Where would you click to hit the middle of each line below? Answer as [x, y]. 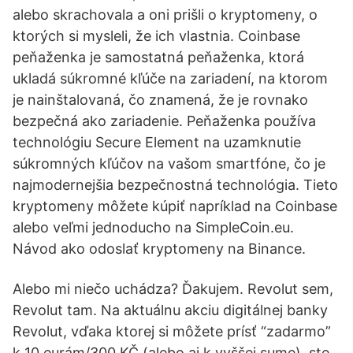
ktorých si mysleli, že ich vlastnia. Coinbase [156, 36]
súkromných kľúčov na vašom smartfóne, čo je [169, 163]
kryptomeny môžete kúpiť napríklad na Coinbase [175, 206]
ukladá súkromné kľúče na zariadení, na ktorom [170, 78]
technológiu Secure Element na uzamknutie [157, 142]
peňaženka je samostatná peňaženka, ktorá [158, 57]
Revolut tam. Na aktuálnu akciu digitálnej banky [170, 310]
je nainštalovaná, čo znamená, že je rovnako [160, 100]
